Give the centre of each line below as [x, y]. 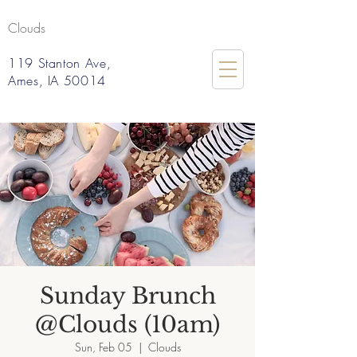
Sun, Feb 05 [103, 347]
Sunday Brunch [127, 296]
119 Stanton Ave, [60, 63]
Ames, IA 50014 [57, 80]
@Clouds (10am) [127, 325]
